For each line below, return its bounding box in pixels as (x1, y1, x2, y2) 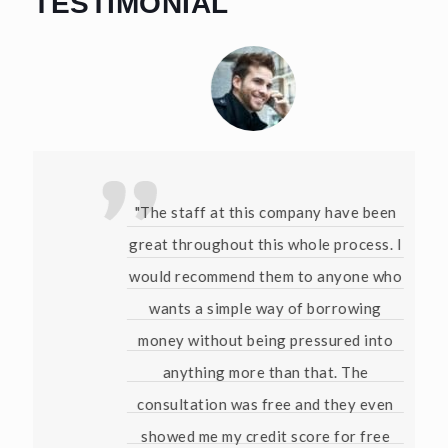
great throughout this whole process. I (100, 235, 373, 254)
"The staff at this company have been (105, 203, 368, 222)
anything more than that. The (133, 363, 340, 382)
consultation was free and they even (108, 395, 365, 414)
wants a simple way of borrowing (120, 299, 353, 318)
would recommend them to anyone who (100, 267, 373, 286)
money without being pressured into (109, 331, 364, 350)
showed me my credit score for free (112, 427, 361, 446)
